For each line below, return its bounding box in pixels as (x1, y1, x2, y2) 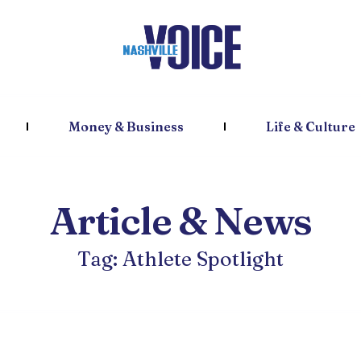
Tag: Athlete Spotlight (77, 247, 284, 271)
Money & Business (68, 118, 184, 135)
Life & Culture (265, 118, 355, 135)
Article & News (49, 197, 312, 244)
